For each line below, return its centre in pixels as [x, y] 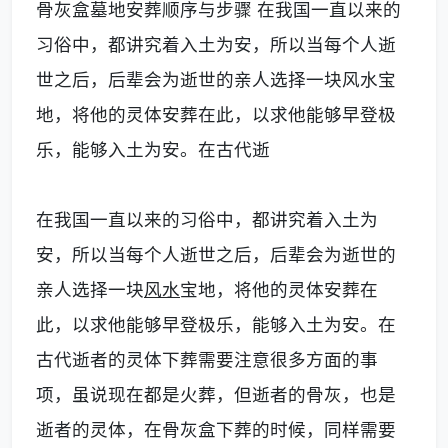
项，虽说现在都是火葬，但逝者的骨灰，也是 [216, 394]
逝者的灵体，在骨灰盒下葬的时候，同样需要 [216, 429]
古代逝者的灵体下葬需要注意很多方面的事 [207, 359]
